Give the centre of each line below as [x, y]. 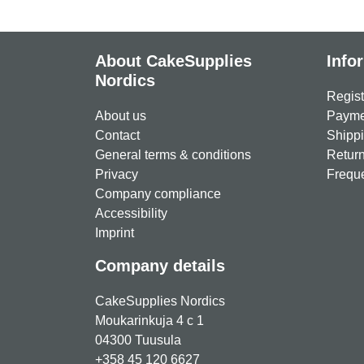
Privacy [117, 174]
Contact [117, 135]
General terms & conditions [173, 155]
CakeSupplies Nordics [160, 301]
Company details [160, 266]
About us [121, 116]
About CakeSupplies [173, 61]
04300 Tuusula [138, 340]
